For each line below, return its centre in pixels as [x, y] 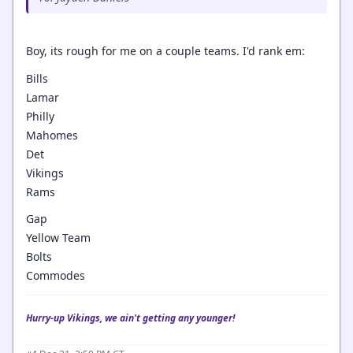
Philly [40, 116]
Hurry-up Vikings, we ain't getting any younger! [132, 318]
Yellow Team [58, 238]
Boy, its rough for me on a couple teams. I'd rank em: [165, 51]
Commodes [56, 275]
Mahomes [52, 135]
